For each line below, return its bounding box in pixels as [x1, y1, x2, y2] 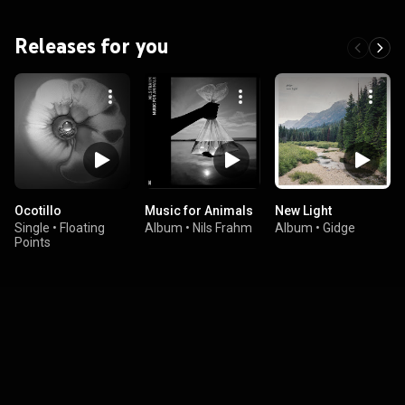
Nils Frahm [193, 221, 252, 235]
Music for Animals [145, 203, 253, 218]
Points [14, 235, 51, 250]
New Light [275, 203, 332, 218]
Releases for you [14, 33, 169, 59]
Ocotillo [14, 203, 61, 218]
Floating [60, 221, 105, 235]
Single [14, 221, 50, 235]
